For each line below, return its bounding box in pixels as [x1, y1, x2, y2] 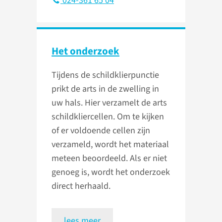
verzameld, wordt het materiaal [52, 138, 169, 151]
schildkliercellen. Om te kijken [52, 111, 164, 123]
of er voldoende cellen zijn [52, 124, 150, 137]
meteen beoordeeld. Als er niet [52, 152, 167, 165]
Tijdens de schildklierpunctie [52, 69, 159, 82]
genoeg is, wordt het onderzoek [52, 166, 170, 179]
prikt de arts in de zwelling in [52, 83, 159, 96]
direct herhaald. [52, 180, 111, 193]
